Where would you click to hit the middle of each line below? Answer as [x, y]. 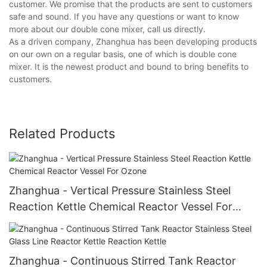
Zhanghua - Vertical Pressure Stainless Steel [120, 190]
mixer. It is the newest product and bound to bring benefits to [129, 67]
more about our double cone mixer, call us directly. [107, 29]
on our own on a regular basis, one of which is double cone [123, 54]
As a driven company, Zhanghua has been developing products [133, 42]
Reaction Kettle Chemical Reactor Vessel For [121, 206]
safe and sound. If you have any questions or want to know [124, 17]
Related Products [62, 134]
